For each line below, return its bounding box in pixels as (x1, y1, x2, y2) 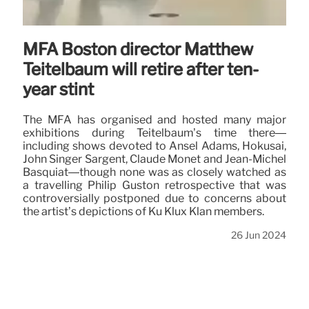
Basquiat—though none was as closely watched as (23, 166, 286, 179)
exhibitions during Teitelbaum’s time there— (23, 126, 286, 140)
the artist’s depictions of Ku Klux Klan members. (23, 205, 264, 219)
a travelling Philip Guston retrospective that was (23, 179, 286, 192)
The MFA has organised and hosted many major (23, 113, 286, 127)
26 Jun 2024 (231, 229, 286, 242)
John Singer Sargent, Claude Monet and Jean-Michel (23, 152, 286, 166)
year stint (23, 79, 94, 100)
